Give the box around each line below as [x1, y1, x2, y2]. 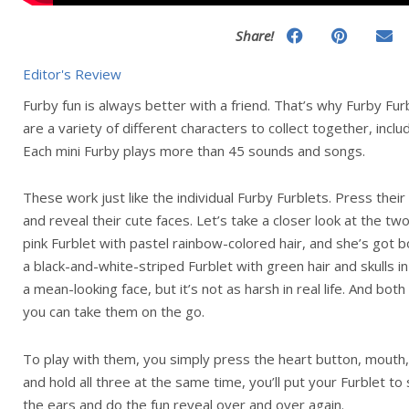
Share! [236, 26, 274, 45]
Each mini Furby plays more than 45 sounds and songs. [23, 142, 369, 160]
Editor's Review [23, 65, 121, 83]
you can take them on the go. [23, 302, 208, 321]
